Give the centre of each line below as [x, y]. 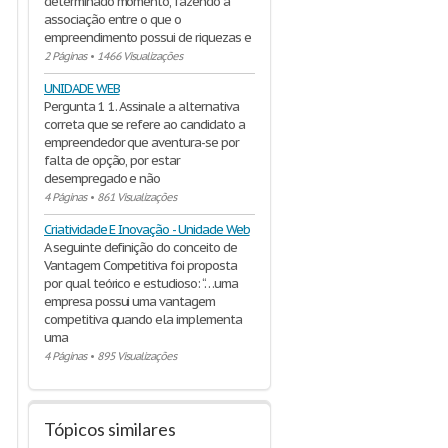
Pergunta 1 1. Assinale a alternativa [141, 106]
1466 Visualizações [139, 56]
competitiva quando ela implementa [143, 319]
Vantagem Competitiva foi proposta [140, 265]
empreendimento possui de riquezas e [147, 37]
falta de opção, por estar [112, 160]
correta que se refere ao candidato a [144, 124]
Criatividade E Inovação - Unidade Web [147, 229]
